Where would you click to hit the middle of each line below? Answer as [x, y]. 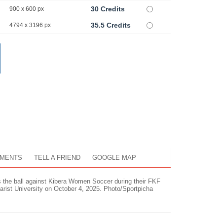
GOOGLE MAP [114, 158]
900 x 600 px [27, 9]
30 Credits [108, 9]
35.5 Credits [111, 25]
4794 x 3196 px [30, 25]
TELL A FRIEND [57, 158]
